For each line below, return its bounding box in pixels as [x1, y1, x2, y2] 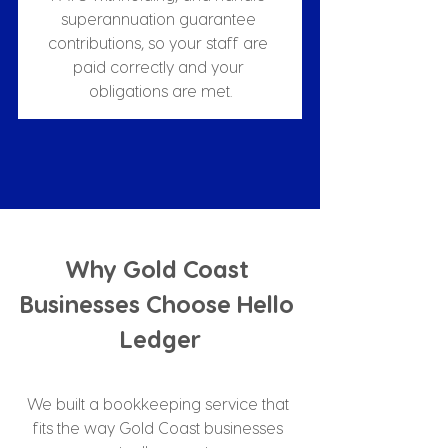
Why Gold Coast [65, 254, 255, 283]
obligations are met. [88, 81, 232, 100]
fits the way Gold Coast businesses [33, 418, 287, 437]
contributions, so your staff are [48, 33, 272, 52]
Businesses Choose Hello [20, 289, 300, 318]
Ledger [119, 324, 201, 353]
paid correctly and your [72, 57, 248, 76]
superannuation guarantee [60, 9, 260, 28]
